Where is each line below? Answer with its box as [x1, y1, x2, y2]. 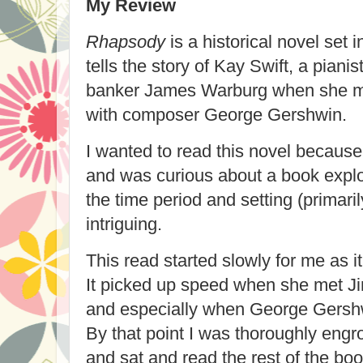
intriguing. [86, 213, 162, 234]
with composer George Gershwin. [86, 105, 347, 126]
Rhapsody [86, 32, 165, 53]
